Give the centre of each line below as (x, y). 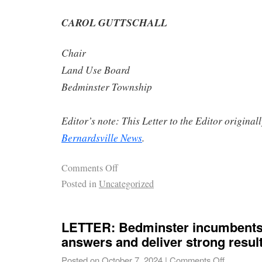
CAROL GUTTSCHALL (114, 22)
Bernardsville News (102, 138)
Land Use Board (96, 70)
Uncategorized (126, 184)
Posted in (79, 184)
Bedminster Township (107, 87)
